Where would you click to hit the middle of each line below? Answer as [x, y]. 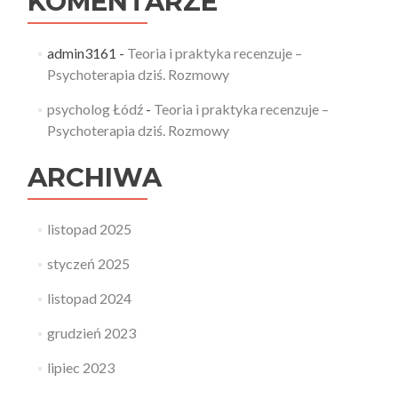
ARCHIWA [95, 177]
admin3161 [81, 53]
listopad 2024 [89, 298]
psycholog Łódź [95, 109]
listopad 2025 [89, 229]
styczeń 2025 [88, 263]
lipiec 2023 [80, 367]
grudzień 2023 [91, 333]
